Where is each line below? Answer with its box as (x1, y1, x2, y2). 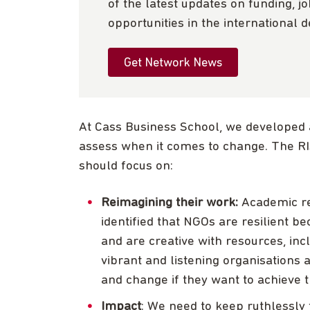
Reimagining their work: (101, 197, 241, 210)
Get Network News (124, 57, 222, 71)
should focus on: (79, 160, 173, 174)
